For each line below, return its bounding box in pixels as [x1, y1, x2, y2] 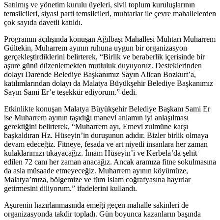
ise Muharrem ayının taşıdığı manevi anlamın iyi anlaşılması [4, 113, 189, 122]
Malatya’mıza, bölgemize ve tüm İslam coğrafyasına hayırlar [4, 175, 191, 184]
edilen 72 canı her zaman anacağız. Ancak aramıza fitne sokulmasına [4, 157, 216, 166]
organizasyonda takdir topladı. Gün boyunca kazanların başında [4, 209, 201, 218]
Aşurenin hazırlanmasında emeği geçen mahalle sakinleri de [4, 200, 189, 209]
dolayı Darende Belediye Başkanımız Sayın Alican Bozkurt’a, [4, 70, 196, 79]
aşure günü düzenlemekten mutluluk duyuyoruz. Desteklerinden [4, 61, 202, 70]
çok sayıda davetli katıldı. [4, 18, 82, 27]
